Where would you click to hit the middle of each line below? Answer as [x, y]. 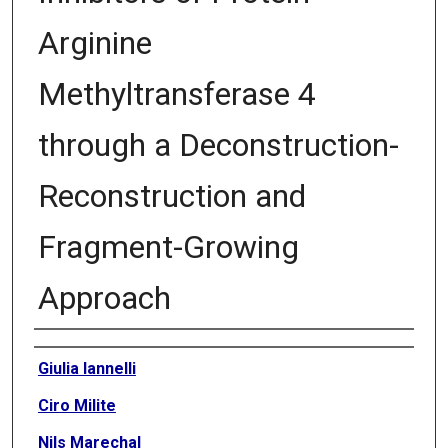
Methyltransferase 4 [176, 94]
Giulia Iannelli [86, 369]
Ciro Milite [76, 406]
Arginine [94, 43]
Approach [104, 298]
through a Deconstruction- [218, 145]
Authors [60, 346]
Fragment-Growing [168, 247]
